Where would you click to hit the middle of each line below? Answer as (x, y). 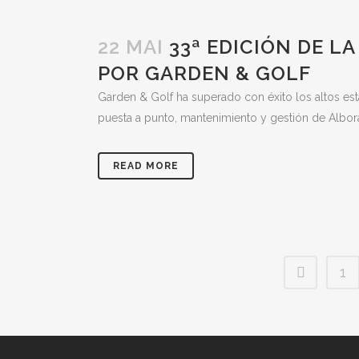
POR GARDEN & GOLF (204, 73)
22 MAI (131, 47)
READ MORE (146, 166)
